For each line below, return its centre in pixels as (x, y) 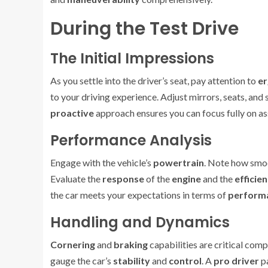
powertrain (179, 162)
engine (186, 179)
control (185, 261)
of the (158, 179)
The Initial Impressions (132, 58)
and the (218, 179)
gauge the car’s (82, 261)
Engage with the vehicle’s (102, 162)
